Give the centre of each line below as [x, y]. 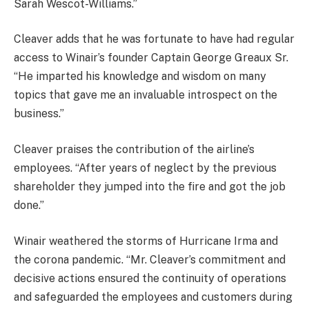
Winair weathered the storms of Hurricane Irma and [146, 241]
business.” [39, 114]
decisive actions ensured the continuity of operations [150, 278]
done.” [29, 205]
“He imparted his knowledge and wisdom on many [140, 77]
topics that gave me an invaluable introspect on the [146, 95]
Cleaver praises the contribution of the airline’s [134, 149]
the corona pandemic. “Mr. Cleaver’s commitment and [150, 259]
